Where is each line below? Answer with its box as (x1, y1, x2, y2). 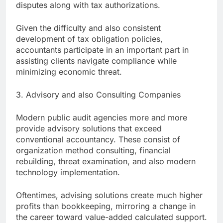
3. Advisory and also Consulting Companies (16, 90, 181, 100)
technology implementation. (16, 167, 120, 178)
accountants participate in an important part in (16, 45, 189, 55)
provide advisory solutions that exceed (16, 123, 162, 134)
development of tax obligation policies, (16, 34, 163, 44)
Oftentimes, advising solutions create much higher (16, 190, 203, 201)
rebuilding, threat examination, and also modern (16, 156, 196, 167)
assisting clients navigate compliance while (16, 56, 177, 66)
